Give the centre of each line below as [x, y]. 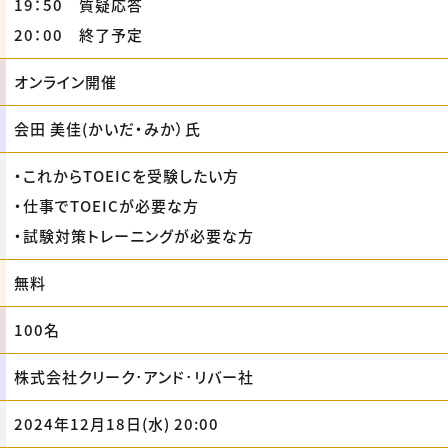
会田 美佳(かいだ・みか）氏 [107, 128]
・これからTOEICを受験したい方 [126, 175]
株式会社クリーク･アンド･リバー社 [134, 376]
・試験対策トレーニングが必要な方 [134, 235]
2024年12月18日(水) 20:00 [116, 423]
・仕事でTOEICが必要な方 [106, 205]
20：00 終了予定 [78, 34]
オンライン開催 [65, 81]
